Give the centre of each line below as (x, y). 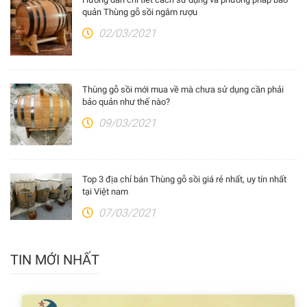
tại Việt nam (105, 192)
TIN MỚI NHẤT (55, 260)
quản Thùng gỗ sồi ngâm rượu (140, 12)
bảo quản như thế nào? (126, 102)
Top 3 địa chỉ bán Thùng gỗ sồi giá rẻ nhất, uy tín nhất (184, 180)
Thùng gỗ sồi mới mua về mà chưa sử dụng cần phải (183, 90)
